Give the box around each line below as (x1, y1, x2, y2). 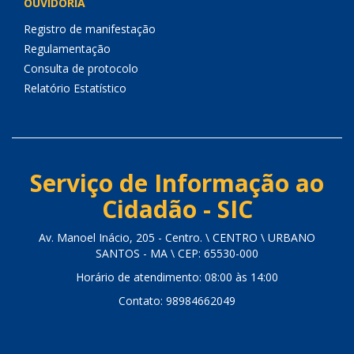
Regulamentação (24, 41, 111, 56)
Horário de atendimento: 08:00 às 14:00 (76, 269, 278, 284)
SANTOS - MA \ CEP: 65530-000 (96, 246, 258, 261)
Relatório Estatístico (24, 81, 126, 96)
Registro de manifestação (24, 21, 156, 36)
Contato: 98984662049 (119, 293, 235, 308)
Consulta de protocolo (24, 61, 138, 76)
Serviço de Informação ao (30, 167, 324, 199)
